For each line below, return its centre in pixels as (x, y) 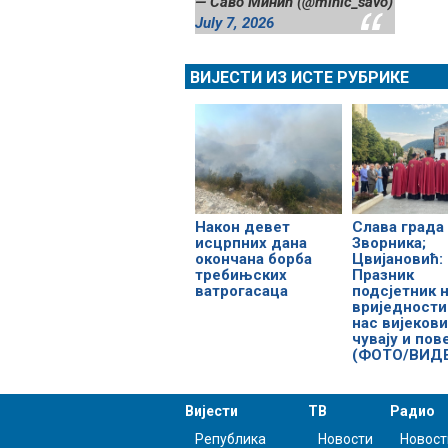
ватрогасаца (241, 291)
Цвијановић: (397, 259)
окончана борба (253, 259)
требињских (241, 275)
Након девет (242, 227)
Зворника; (388, 243)
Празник (382, 275)
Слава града (397, 227)
